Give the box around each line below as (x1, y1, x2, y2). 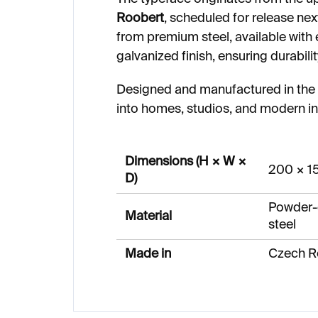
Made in (125, 247, 171, 261)
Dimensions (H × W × (125, 155, 246, 168)
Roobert (116, 11, 164, 25)
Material (125, 209, 172, 223)
